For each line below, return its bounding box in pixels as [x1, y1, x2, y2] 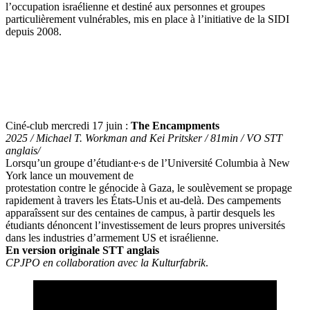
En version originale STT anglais [6, 244, 159, 256]
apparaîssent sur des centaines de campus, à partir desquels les [6, 206, 275, 219]
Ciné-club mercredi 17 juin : [6, 119, 131, 131]
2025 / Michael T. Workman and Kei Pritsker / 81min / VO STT [6, 131, 282, 144]
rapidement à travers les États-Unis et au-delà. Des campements [6, 194, 281, 206]
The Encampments [131, 119, 219, 131]
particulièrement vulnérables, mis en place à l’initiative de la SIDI [6, 12, 289, 25]
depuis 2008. [6, 25, 62, 37]
